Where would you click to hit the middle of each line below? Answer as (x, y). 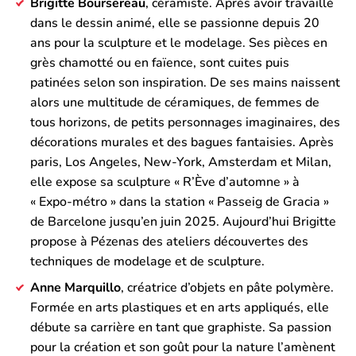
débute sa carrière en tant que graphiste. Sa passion (181, 327)
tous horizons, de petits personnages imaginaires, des (185, 122)
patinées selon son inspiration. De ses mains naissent (185, 83)
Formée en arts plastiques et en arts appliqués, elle (180, 308)
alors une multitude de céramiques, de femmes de (175, 103)
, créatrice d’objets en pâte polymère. (227, 288)
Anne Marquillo (75, 288)
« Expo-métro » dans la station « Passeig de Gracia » (180, 202)
